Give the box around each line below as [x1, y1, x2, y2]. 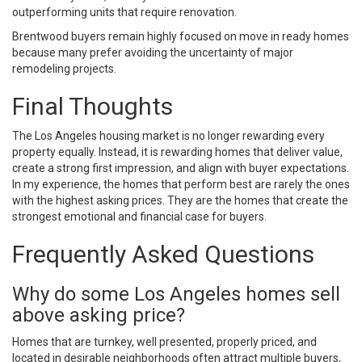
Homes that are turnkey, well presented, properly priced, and [12, 335, 317, 348]
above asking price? [12, 303, 185, 326]
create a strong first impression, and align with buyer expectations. [12, 161, 349, 175]
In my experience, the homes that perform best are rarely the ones [12, 177, 350, 191]
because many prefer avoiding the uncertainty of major [12, 45, 293, 59]
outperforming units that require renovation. [12, 5, 237, 19]
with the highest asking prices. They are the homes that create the [12, 193, 348, 207]
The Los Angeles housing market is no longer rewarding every [12, 128, 325, 142]
